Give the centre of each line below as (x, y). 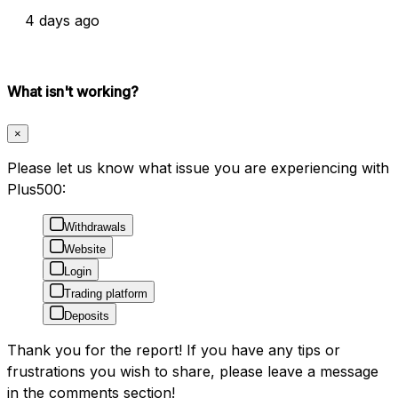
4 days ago (62, 21)
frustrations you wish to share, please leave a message (193, 371)
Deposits (87, 315)
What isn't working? (73, 92)
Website (85, 249)
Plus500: (36, 189)
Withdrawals (95, 227)
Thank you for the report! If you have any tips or (174, 350)
